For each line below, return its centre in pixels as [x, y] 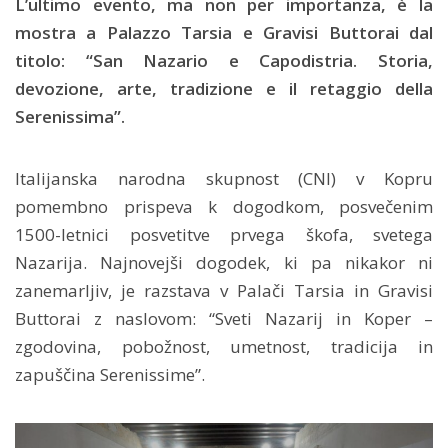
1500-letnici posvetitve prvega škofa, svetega [224, 234]
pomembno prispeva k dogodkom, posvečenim [224, 206]
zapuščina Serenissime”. [110, 374]
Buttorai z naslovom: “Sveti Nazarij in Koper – [224, 318]
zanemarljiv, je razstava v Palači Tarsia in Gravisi [224, 290]
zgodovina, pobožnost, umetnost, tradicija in [224, 346]
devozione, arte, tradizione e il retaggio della [224, 88]
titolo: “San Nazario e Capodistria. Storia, [224, 60]
